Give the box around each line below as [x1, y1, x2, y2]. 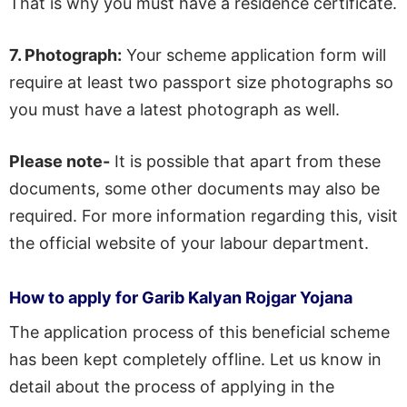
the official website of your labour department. [9, 233, 369, 253]
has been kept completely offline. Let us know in [9, 349, 382, 369]
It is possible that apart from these [110, 151, 381, 171]
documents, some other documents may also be [9, 178, 380, 198]
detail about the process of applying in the [9, 376, 334, 396]
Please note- [9, 151, 110, 171]
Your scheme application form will [122, 45, 386, 65]
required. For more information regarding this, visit [9, 205, 398, 225]
